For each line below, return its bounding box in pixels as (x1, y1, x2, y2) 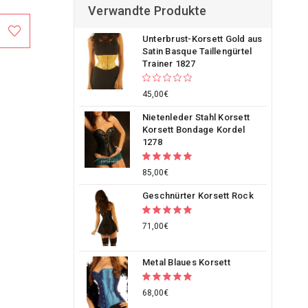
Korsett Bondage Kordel (142, 124, 245, 135)
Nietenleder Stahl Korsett (142, 112, 250, 122)
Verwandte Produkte (88, 3, 207, 18)
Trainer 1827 (142, 58, 195, 69)
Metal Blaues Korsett (142, 256, 230, 267)
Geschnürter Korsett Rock (142, 190, 254, 201)
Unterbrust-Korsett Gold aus (142, 34, 263, 44)
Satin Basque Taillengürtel (142, 46, 252, 56)
